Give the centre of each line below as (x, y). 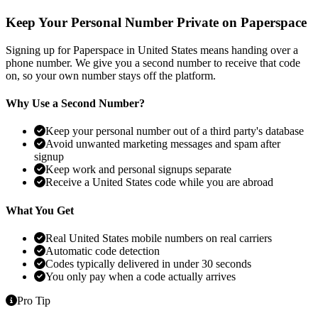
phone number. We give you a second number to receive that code (153, 62)
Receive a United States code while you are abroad (159, 182)
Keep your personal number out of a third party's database (175, 131)
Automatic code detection (103, 251)
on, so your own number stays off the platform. (111, 75)
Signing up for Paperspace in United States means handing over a (152, 50)
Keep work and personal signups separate (138, 170)
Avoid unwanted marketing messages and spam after (163, 144)
